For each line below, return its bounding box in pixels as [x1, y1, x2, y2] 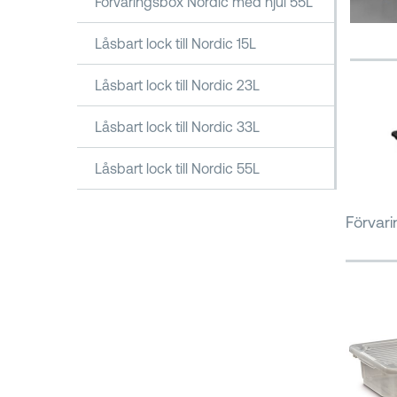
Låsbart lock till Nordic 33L [95, 119, 260, 135]
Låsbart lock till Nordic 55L [95, 160, 260, 176]
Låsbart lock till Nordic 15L [95, 35, 256, 51]
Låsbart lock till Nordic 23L [95, 77, 260, 93]
